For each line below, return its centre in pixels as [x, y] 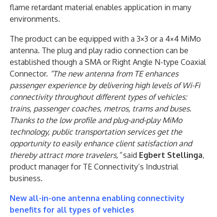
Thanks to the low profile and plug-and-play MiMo [96, 120]
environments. [35, 19]
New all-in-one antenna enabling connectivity [97, 198]
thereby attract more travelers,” [65, 155]
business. [26, 178]
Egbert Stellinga [171, 155]
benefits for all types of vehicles [72, 209]
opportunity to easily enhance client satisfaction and [101, 143]
